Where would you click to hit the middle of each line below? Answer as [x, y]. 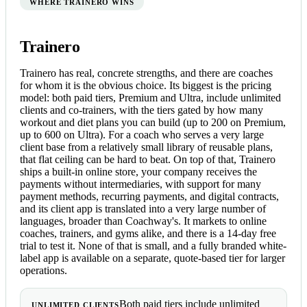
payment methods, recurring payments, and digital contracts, [149, 196]
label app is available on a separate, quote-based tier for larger [152, 258]
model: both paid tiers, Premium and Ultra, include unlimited [150, 97]
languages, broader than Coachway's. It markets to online [143, 221]
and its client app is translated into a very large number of [143, 208]
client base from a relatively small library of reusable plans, [146, 147]
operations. [44, 270]
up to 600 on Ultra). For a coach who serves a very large [142, 134]
